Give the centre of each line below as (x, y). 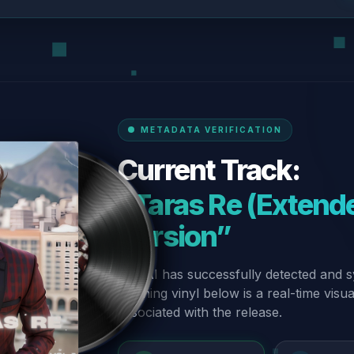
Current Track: (209, 169)
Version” (175, 236)
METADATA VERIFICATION (211, 129)
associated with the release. (200, 312)
